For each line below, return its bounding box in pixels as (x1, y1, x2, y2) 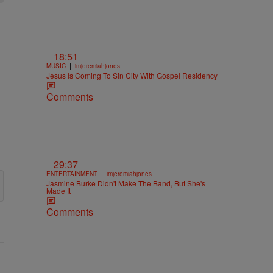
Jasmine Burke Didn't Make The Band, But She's (46, 177, 205, 188)
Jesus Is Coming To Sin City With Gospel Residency (46, 70, 218, 80)
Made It (46, 185, 71, 196)
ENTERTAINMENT (46, 169, 97, 178)
